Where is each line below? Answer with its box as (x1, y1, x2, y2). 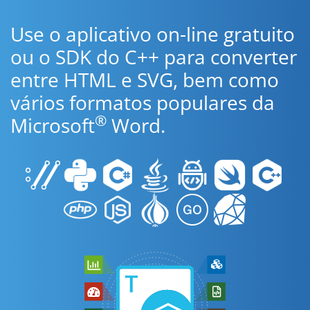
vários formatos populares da (10, 89, 275, 116)
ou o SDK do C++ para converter (10, 44, 297, 70)
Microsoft (10, 112, 95, 138)
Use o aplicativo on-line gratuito (10, 21, 295, 47)
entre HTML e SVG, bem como (10, 66, 279, 93)
